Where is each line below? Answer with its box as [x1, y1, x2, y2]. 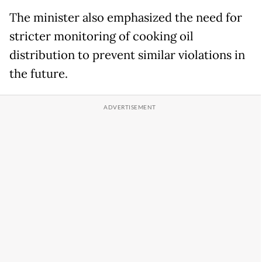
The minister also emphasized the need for [9, 10, 242, 26]
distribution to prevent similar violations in [9, 47, 245, 63]
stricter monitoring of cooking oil [9, 29, 194, 44]
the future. [9, 66, 68, 82]
